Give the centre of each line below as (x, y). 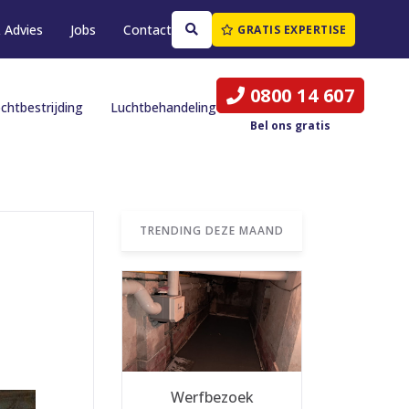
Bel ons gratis (291, 125)
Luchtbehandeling (163, 107)
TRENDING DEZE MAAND (212, 231)
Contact (147, 29)
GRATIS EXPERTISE (290, 29)
